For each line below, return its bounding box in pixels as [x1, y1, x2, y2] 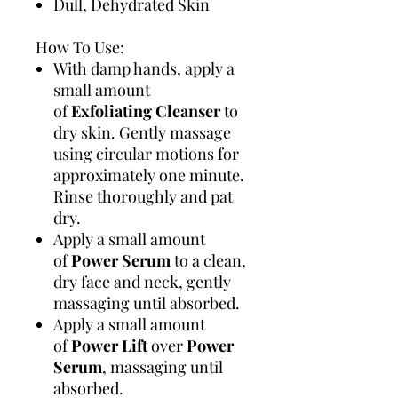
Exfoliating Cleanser [71, 99, 220, 122]
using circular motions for [53, 142, 239, 164]
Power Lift [71, 334, 147, 356]
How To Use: [36, 36, 124, 58]
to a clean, [171, 249, 246, 271]
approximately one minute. [53, 163, 244, 186]
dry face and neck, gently [53, 270, 231, 292]
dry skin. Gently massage [53, 121, 231, 143]
